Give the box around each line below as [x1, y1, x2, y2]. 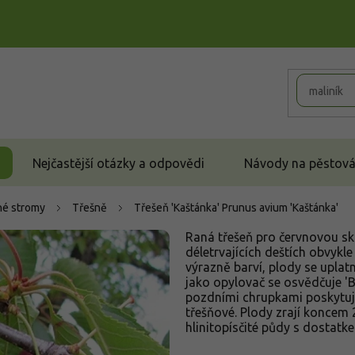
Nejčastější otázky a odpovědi [32, 155, 204, 170]
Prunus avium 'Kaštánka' [222, 201, 338, 214]
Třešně [72, 201, 107, 214]
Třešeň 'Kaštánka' [134, 201, 222, 214]
